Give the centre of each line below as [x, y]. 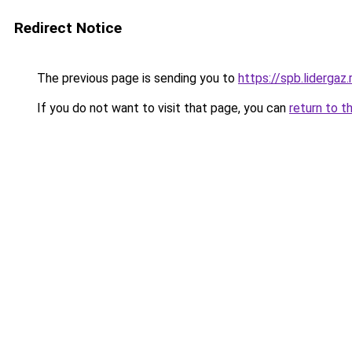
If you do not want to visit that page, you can [161, 108]
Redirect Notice [68, 28]
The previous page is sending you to [136, 78]
